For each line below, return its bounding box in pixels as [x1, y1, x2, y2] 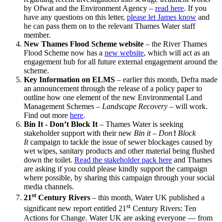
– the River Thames [144, 40, 207, 49]
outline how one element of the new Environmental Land [24, 93, 202, 102]
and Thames [172, 156, 212, 165]
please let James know [127, 13, 196, 22]
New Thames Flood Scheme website [24, 40, 144, 49]
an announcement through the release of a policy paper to [24, 84, 202, 93]
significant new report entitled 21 [24, 204, 126, 213]
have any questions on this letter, [24, 13, 127, 22]
